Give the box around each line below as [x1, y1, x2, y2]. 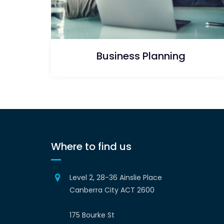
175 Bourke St [69, 209, 114, 220]
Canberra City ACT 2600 [69, 184, 154, 195]
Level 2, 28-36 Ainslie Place [69, 172, 162, 182]
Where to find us [51, 139, 131, 153]
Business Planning [96, 48, 185, 63]
